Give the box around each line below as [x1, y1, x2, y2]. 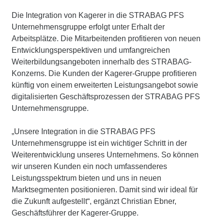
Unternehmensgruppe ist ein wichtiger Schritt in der [12, 139, 187, 147]
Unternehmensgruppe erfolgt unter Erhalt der [12, 22, 165, 31]
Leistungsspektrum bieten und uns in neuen [12, 173, 161, 182]
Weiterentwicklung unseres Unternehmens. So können [12, 150, 199, 159]
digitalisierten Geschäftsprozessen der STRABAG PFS [12, 92, 200, 101]
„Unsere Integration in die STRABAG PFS [12, 127, 155, 136]
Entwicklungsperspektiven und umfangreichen [12, 46, 170, 54]
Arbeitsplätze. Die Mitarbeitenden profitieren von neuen [12, 34, 201, 43]
